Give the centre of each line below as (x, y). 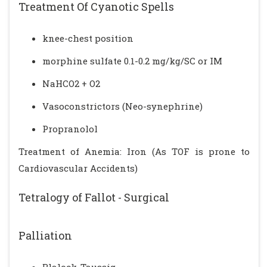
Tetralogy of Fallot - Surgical (94, 197)
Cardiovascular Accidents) (78, 168)
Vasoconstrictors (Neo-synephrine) (122, 106)
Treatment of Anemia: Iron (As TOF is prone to (134, 151)
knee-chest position (88, 38)
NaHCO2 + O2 (71, 83)
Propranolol (70, 129)
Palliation (45, 235)
